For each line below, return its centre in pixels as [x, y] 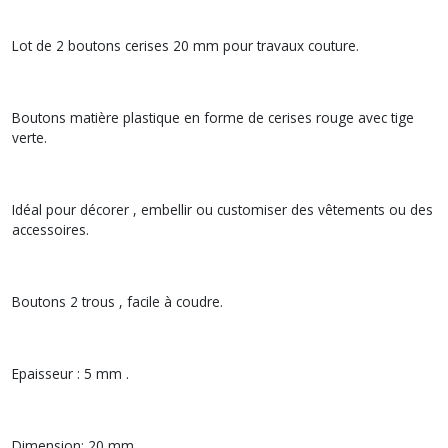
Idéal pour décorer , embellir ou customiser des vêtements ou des [222, 209]
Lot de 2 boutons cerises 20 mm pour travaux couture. [187, 45]
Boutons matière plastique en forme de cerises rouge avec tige [213, 117]
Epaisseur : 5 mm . [72, 373]
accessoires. [52, 229]
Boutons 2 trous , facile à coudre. [119, 301]
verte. [31, 137]
